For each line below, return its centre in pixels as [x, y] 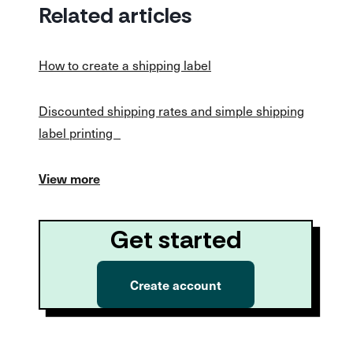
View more [69, 178]
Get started [176, 240]
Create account [176, 284]
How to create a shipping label [125, 65]
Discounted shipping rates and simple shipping [171, 110]
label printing [80, 132]
